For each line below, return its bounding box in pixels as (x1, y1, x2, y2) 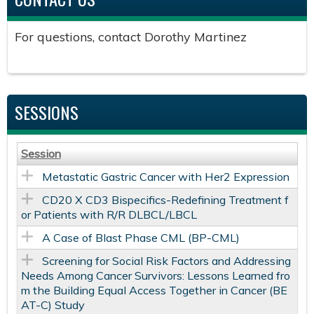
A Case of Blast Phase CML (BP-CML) (41, 231, 240, 245)
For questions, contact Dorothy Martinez (15, 29, 247, 46)
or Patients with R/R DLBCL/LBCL (20, 207, 197, 222)
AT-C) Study (20, 298, 85, 313)
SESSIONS (15, 100, 78, 125)
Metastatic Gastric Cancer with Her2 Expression (41, 170, 289, 184)
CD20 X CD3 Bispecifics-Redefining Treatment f (41, 193, 289, 207)
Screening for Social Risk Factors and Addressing (41, 254, 291, 268)
